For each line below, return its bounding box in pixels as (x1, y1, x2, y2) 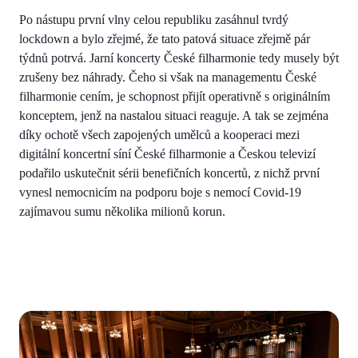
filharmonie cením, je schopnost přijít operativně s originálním (19, 89, 330, 103)
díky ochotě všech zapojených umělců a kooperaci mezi (19, 127, 300, 141)
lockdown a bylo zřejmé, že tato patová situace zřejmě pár (19, 31, 310, 46)
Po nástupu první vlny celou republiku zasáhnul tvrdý (19, 12, 288, 26)
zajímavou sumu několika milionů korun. (19, 204, 225, 218)
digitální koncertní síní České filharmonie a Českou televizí (19, 146, 316, 161)
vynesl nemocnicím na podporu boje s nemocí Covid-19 (19, 185, 301, 199)
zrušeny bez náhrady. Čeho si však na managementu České (19, 70, 316, 84)
